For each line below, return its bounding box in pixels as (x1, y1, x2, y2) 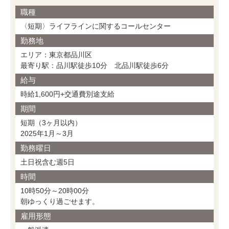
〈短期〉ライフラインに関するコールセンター (20, 22, 171, 31)
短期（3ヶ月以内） (20, 119, 82, 127)
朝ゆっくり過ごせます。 (20, 197, 99, 206)
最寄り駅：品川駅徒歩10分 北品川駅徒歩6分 (20, 61, 169, 70)
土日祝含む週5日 (20, 158, 75, 167)
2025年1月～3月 (20, 129, 74, 138)
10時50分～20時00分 (20, 187, 89, 195)
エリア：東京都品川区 (20, 51, 92, 59)
